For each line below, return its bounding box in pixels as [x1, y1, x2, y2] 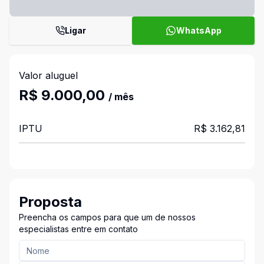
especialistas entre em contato [19, 224, 138, 234]
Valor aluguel [19, 70, 78, 81]
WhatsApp [176, 25, 222, 35]
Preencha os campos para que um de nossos [19, 212, 196, 222]
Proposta [19, 193, 82, 210]
